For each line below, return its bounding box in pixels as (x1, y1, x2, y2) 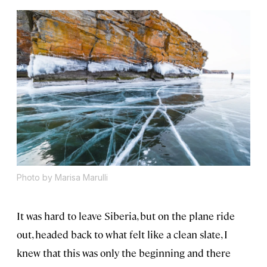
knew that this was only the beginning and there (17, 246, 231, 260)
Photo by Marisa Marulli (17, 172, 108, 183)
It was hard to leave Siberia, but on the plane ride (17, 209, 235, 223)
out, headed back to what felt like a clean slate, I (17, 228, 228, 241)
